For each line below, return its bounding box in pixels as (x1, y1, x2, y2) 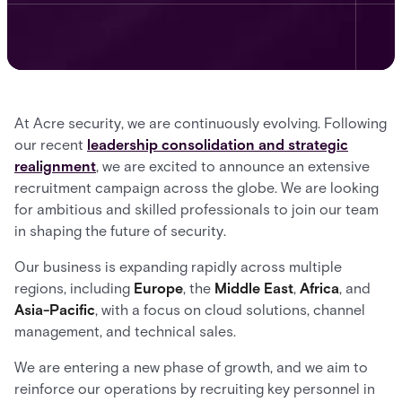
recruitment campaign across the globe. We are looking (14, 179, 379, 197)
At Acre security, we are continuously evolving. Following (14, 115, 387, 132)
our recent (14, 136, 87, 153)
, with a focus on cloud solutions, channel (95, 301, 365, 319)
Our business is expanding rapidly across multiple (14, 258, 342, 275)
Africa (300, 280, 339, 297)
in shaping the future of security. (14, 223, 226, 240)
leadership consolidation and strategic (87, 136, 348, 153)
